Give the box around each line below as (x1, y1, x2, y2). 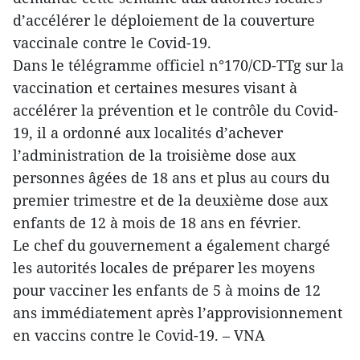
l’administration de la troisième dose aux (13, 145, 296, 166)
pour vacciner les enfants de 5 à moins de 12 (13, 280, 321, 301)
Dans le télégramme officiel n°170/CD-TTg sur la (13, 55, 344, 76)
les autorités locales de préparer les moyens (13, 258, 315, 278)
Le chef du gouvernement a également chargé (13, 235, 330, 256)
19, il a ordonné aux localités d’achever (13, 123, 283, 143)
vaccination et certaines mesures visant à (13, 78, 297, 98)
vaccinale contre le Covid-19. (13, 33, 211, 53)
